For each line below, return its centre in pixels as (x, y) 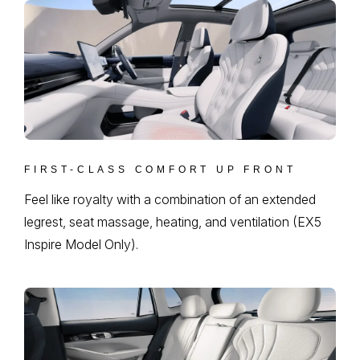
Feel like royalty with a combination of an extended (170, 200)
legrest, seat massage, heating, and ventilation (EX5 (173, 222)
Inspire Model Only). (81, 245)
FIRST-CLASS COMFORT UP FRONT (160, 170)
